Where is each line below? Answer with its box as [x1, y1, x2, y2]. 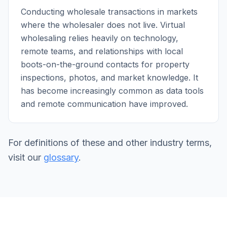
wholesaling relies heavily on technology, [21, 33, 178, 43]
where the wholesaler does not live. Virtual [21, 20, 185, 30]
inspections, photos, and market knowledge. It [21, 72, 198, 83]
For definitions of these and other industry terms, [8, 137, 212, 148]
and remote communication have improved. [21, 99, 188, 109]
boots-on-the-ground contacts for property [21, 59, 190, 69]
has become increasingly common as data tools [21, 86, 204, 96]
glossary [44, 152, 79, 163]
